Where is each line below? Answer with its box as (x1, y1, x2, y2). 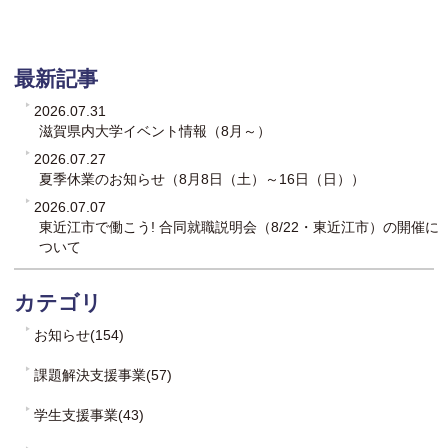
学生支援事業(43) (34, 406, 144, 423)
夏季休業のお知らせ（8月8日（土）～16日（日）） (39, 170, 365, 187)
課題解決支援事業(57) (34, 366, 172, 383)
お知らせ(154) (34, 326, 124, 343)
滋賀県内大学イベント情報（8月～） (39, 122, 271, 139)
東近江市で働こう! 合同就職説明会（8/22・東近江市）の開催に (39, 218, 439, 235)
